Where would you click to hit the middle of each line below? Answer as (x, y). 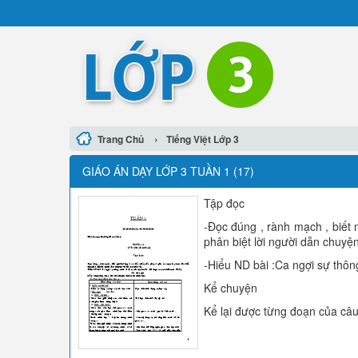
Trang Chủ (121, 139)
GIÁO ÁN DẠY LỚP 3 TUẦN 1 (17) (168, 171)
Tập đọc (224, 203)
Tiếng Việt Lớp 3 (203, 139)
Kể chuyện (231, 288)
